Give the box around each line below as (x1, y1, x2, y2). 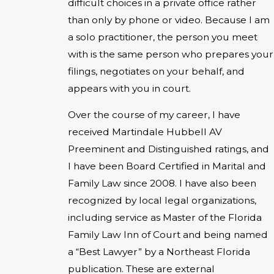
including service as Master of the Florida (68, 212, 262, 224)
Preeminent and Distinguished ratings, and (68, 143, 269, 155)
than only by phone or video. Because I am (68, 13, 270, 26)
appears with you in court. (68, 82, 191, 94)
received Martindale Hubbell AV (68, 126, 222, 138)
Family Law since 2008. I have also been (68, 177, 256, 190)
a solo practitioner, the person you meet (68, 31, 257, 43)
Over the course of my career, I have (68, 109, 240, 121)
